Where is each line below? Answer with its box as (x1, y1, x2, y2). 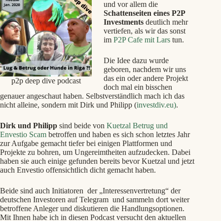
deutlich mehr (144, 18, 188, 26)
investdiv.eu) (137, 101, 176, 109)
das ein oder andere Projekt (104, 74, 188, 82)
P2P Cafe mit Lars (111, 36, 170, 44)
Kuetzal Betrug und (107, 121, 168, 130)
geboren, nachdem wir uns (104, 65, 186, 74)
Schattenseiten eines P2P (104, 9, 185, 17)
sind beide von (57, 121, 107, 130)
